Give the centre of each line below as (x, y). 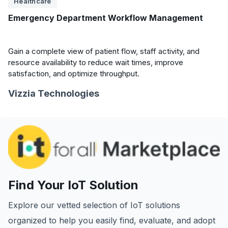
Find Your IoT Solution (73, 185)
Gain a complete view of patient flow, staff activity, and (104, 51)
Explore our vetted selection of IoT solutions (94, 205)
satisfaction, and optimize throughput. (74, 74)
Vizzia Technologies (54, 93)
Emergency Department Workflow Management (106, 18)
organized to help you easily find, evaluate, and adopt (112, 221)
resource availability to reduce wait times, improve (96, 62)
